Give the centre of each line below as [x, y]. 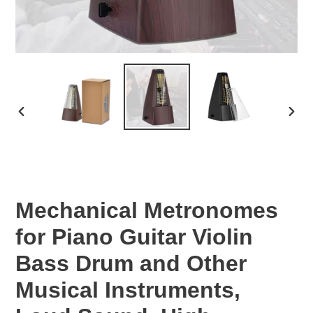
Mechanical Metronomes [147, 211]
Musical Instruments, [128, 290]
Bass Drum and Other [131, 264]
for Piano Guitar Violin [134, 237]
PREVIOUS [43, 124]
